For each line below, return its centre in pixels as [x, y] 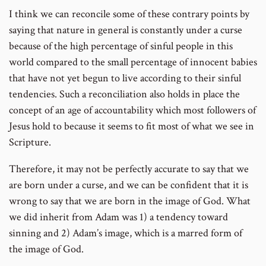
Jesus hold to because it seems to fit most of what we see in [132, 126]
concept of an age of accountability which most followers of [132, 110]
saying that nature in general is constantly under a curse [126, 30]
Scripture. [30, 142]
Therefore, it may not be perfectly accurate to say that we [129, 169]
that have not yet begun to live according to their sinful [125, 78]
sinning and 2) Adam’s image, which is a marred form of [126, 233]
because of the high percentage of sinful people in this [121, 46]
